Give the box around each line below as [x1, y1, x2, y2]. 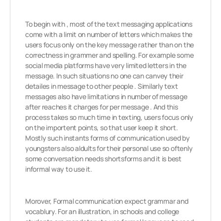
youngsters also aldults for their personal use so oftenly [25, 144, 193, 153]
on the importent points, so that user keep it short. [25, 123, 178, 132]
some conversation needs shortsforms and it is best [25, 154, 182, 163]
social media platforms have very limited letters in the [25, 61, 186, 70]
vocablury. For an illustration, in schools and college [25, 207, 180, 216]
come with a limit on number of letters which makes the [25, 30, 193, 39]
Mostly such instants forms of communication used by [25, 133, 190, 143]
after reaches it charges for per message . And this [25, 102, 178, 111]
